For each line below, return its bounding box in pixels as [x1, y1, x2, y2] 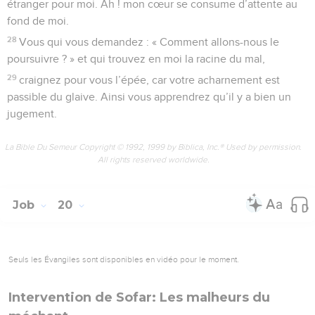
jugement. [7, 108, 57, 120]
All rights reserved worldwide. [97, 154, 210, 165]
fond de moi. [7, 15, 69, 27]
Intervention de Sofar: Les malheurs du [8, 289, 270, 305]
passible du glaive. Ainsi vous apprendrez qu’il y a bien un [7, 91, 291, 103]
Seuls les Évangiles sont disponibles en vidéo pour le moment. [8, 254, 239, 264]
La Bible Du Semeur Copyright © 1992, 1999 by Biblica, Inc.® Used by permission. [5, 141, 302, 152]
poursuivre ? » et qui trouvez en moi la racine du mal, [7, 53, 265, 65]
